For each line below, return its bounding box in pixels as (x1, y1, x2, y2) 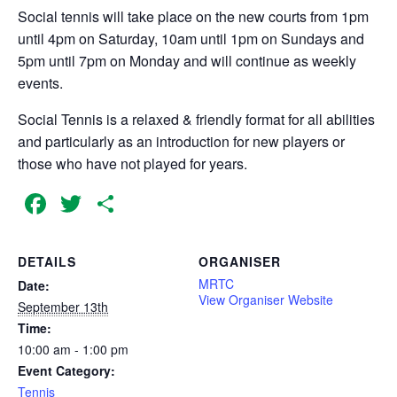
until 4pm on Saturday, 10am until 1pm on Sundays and (18, 28, 364, 49)
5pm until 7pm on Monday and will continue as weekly (18, 51, 356, 71)
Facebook (50, 183, 175, 224)
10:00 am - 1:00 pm (18, 339, 128, 358)
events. (18, 73, 63, 93)
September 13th (18, 297, 108, 315)
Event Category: (18, 361, 115, 379)
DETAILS (18, 252, 76, 270)
